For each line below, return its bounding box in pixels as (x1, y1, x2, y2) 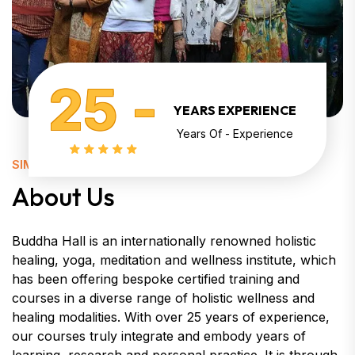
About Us (12, 181, 115, 213)
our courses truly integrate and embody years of (12, 328, 306, 345)
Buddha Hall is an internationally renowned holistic (12, 233, 316, 250)
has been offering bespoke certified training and (12, 271, 300, 288)
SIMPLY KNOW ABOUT (12, 157, 145, 173)
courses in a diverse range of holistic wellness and (12, 290, 315, 307)
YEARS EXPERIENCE (174, 101, 296, 118)
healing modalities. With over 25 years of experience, (12, 309, 330, 326)
